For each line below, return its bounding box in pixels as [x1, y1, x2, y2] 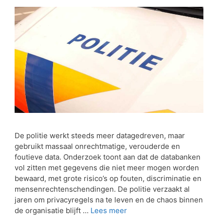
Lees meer [91, 206, 127, 216]
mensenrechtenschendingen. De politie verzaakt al [15, 184, 190, 194]
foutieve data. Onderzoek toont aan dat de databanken [15, 152, 200, 162]
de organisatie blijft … [15, 206, 91, 216]
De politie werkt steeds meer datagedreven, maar [15, 131, 185, 141]
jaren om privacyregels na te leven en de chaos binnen [15, 195, 203, 205]
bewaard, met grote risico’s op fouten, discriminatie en [15, 174, 201, 183]
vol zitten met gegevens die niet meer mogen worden [15, 163, 199, 173]
